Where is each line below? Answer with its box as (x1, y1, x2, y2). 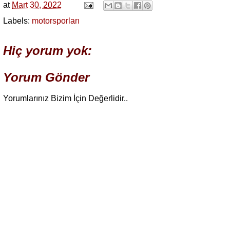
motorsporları (32, 16, 80, 26)
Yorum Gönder (3, 70, 89, 85)
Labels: (3, 16, 32, 26)
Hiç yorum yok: (3, 44, 92, 58)
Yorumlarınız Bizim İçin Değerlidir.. (3, 94, 128, 103)
